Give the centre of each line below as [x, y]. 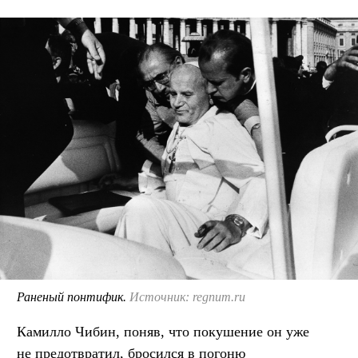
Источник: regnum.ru [187, 296]
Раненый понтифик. [73, 296]
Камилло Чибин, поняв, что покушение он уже [163, 331]
